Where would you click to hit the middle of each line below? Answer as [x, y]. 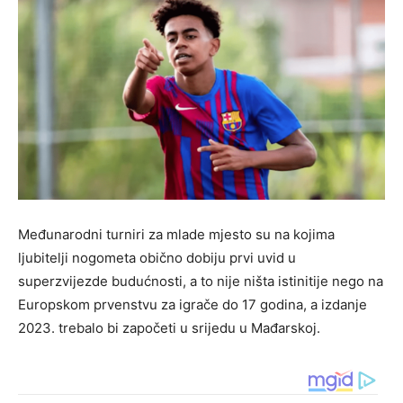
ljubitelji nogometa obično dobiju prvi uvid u [157, 258]
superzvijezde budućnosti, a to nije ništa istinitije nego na [201, 282]
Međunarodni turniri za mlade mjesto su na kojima [176, 235]
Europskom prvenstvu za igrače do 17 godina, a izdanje [193, 305]
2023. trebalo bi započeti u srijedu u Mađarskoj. [169, 328]
